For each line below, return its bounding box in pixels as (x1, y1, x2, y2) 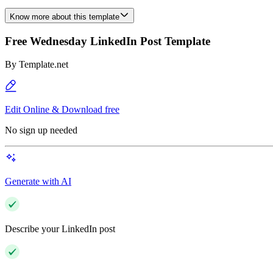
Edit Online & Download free (5, 104, 119, 115)
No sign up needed (5, 125, 77, 136)
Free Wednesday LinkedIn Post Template (5, 34, 210, 48)
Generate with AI (5, 176, 71, 187)
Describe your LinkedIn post (5, 224, 115, 235)
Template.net (19, 59, 68, 70)
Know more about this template (10, 12, 119, 21)
